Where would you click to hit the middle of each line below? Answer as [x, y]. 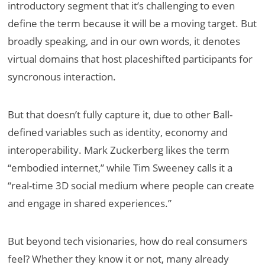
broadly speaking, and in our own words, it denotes [124, 41]
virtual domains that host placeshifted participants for [130, 59]
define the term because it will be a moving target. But [132, 24]
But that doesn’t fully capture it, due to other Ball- [120, 115]
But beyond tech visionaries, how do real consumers [128, 241]
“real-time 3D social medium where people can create [131, 186]
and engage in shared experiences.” [90, 203]
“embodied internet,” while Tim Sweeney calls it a [120, 168]
